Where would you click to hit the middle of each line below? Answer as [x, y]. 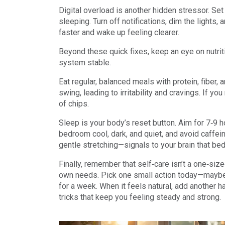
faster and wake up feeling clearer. [119, 32]
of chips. [74, 104]
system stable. [85, 63]
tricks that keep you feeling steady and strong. [140, 197]
